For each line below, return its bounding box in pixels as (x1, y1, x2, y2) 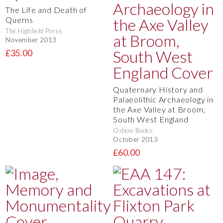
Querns (5, 14, 33, 24)
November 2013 (5, 36, 57, 44)
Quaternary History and (113, 84, 203, 94)
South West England (113, 114, 189, 124)
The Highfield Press (5, 26, 63, 35)
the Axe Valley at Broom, (113, 104, 206, 114)
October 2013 (113, 135, 158, 144)
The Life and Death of (5, 4, 87, 14)
